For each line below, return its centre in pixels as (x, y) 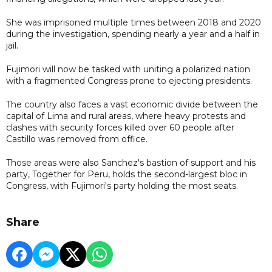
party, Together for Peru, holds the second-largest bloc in (127, 174)
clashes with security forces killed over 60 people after (120, 127)
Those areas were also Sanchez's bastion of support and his (131, 162)
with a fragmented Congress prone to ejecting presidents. (129, 80)
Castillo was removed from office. (77, 139)
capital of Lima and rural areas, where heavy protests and (126, 116)
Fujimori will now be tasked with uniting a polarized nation (128, 69)
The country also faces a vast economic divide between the (132, 104)
